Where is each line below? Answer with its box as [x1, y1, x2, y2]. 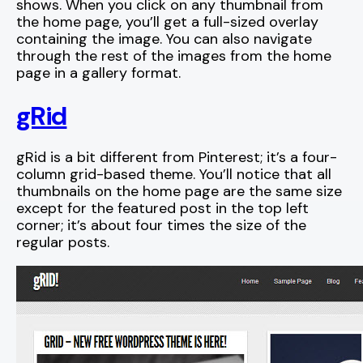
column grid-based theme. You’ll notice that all [16, 164, 331, 185]
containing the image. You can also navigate [16, 29, 312, 49]
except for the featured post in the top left [16, 199, 309, 219]
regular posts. [16, 233, 109, 253]
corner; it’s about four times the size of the [16, 216, 306, 236]
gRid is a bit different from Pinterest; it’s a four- [16, 147, 337, 168]
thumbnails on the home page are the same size [16, 181, 342, 202]
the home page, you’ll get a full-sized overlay [16, 12, 318, 32]
